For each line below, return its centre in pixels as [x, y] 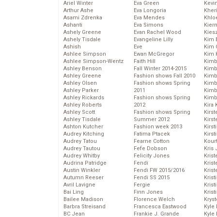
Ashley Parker [81, 91]
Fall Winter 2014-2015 [160, 69]
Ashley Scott [79, 112]
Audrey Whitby [82, 156]
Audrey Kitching [84, 134]
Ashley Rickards [84, 98]
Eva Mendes [149, 18]
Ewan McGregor [154, 54]
